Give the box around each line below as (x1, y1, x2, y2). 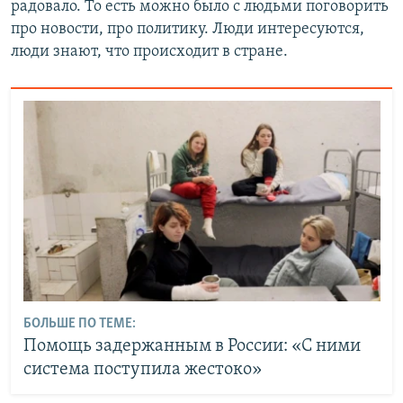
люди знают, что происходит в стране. (11, 42, 288, 60)
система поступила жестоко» (22, 361, 262, 380)
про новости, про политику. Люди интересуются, (11, 20, 364, 38)
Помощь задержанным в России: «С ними (22, 337, 361, 356)
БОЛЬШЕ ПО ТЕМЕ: (22, 317, 136, 332)
